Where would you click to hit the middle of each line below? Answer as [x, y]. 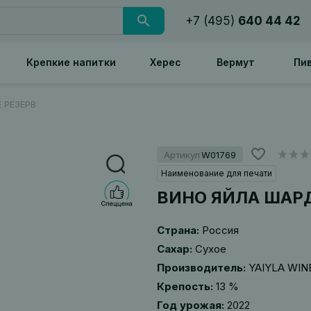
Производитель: [201, 268]
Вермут [236, 62]
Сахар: [174, 249]
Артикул [182, 154]
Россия [220, 230]
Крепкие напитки [72, 62]
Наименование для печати [216, 173]
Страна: [178, 230]
